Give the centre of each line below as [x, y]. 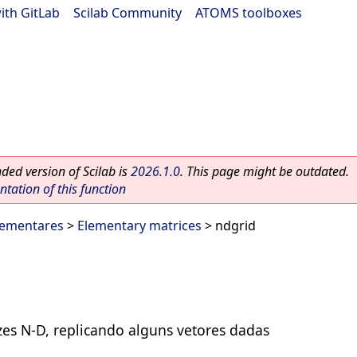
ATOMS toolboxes [249, 13]
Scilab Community [127, 13]
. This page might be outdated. [265, 171]
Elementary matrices [139, 226]
